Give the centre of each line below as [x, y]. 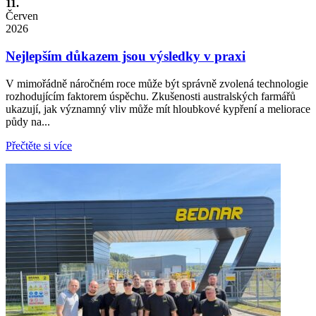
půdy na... [28, 121]
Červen [22, 16]
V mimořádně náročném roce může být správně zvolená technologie [157, 83]
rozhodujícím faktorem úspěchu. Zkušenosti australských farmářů [151, 96]
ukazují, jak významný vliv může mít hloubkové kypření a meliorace [158, 109]
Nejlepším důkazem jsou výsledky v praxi [126, 56]
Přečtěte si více [39, 145]
